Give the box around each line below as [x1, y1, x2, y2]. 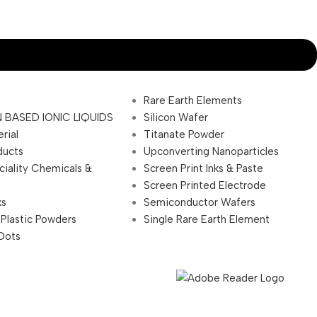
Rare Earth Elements [144, 94, 243, 108]
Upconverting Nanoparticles [144, 145, 279, 158]
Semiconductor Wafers [144, 196, 256, 209]
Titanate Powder [144, 128, 225, 142]
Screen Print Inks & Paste [144, 162, 264, 175]
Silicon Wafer [144, 111, 209, 125]
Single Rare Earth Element [144, 213, 270, 226]
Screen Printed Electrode [144, 179, 267, 192]
